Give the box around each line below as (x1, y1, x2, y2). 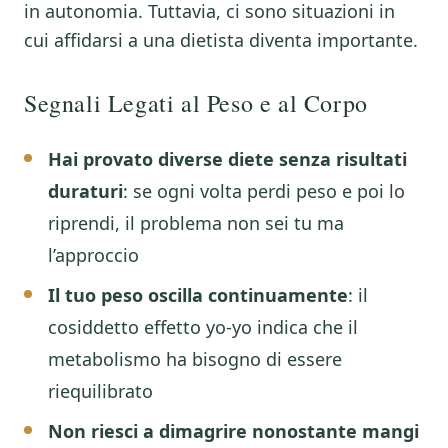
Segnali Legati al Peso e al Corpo (24, 87, 368, 119)
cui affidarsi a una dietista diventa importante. (24, 28, 418, 52)
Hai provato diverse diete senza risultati (48, 147, 407, 171)
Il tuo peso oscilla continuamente (48, 283, 348, 307)
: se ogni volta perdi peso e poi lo (123, 179, 405, 203)
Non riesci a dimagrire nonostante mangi (48, 419, 419, 443)
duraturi (48, 179, 123, 203)
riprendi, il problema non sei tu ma (48, 211, 344, 235)
